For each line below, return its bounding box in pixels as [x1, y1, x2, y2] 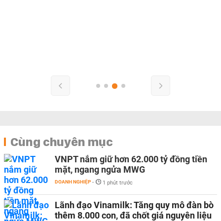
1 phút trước [103, 179, 133, 186]
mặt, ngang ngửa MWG [55, 164, 145, 175]
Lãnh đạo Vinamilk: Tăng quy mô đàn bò [55, 199, 214, 210]
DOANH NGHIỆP [55, 179, 91, 184]
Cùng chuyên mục [10, 134, 113, 149]
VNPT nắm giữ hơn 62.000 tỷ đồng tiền [55, 153, 207, 164]
